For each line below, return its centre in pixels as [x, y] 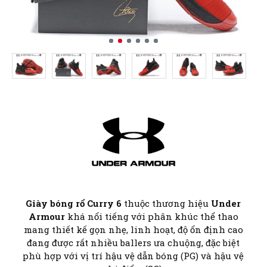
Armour [46, 217]
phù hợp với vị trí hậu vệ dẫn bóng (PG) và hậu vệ [133, 256]
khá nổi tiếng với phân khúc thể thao [151, 217]
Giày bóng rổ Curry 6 [74, 204]
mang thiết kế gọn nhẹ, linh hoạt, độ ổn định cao [133, 230]
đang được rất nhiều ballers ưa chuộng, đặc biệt [133, 243]
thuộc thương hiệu [167, 204]
